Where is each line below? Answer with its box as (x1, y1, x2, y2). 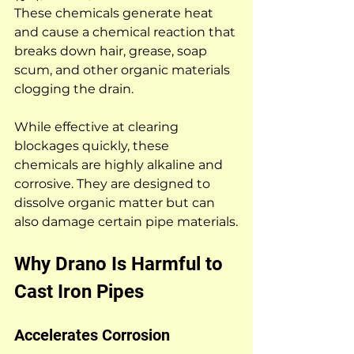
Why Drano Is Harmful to (14, 252, 228, 275)
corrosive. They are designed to (14, 175, 213, 191)
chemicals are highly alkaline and (14, 156, 226, 172)
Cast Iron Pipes (14, 280, 144, 303)
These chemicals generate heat (14, 5, 217, 21)
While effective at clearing (14, 119, 182, 134)
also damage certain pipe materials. (14, 213, 238, 229)
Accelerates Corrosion (14, 325, 170, 345)
